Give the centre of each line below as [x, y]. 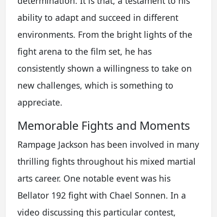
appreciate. [40, 102]
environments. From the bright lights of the [105, 34]
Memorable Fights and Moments [104, 125]
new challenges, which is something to [95, 85]
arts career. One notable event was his [94, 178]
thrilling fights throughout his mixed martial [107, 161]
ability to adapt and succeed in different [98, 17]
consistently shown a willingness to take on [105, 68]
